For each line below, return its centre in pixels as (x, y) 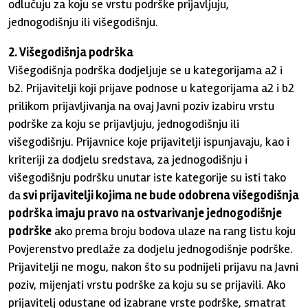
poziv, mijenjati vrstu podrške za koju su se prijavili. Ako (147, 285)
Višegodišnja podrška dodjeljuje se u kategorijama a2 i (146, 70)
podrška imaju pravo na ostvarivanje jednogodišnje (145, 213)
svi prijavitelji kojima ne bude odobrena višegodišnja (160, 195)
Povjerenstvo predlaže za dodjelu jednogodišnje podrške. (151, 249)
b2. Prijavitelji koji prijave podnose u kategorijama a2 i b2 (152, 88)
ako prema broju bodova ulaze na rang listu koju (174, 231)
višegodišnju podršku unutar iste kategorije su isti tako (147, 177)
